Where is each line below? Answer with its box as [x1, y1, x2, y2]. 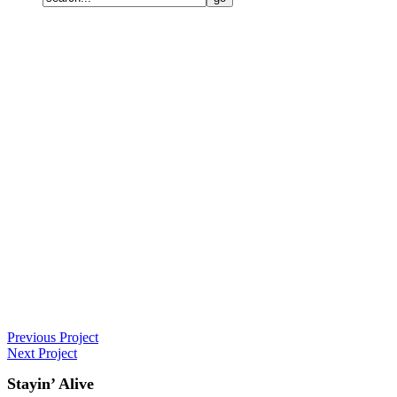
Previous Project [7, 330, 98, 345]
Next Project [7, 346, 77, 361]
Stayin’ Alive [7, 374, 94, 393]
